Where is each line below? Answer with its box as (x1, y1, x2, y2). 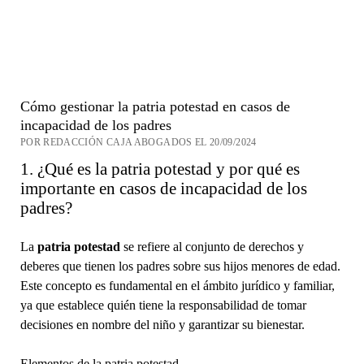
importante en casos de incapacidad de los (19, 178, 307, 198)
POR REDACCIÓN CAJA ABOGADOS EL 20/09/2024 (19, 136, 257, 148)
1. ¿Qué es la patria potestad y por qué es (19, 158, 300, 179)
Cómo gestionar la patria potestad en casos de (19, 97, 290, 115)
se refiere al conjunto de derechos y (119, 239, 304, 253)
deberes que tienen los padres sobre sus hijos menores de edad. (19, 258, 340, 273)
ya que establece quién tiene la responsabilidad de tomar (19, 297, 306, 312)
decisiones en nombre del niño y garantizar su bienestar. (19, 317, 305, 331)
